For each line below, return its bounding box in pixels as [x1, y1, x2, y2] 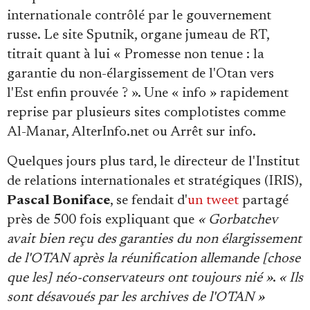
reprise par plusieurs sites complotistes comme [7, 105, 286, 120]
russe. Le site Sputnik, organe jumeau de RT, [7, 28, 269, 42]
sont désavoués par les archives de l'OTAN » [7, 290, 264, 304]
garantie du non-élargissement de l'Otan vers [7, 66, 274, 81]
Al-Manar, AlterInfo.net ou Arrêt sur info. [7, 125, 256, 139]
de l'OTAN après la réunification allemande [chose [7, 251, 300, 266]
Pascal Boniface [7, 193, 110, 208]
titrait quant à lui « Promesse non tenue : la [7, 47, 264, 62]
